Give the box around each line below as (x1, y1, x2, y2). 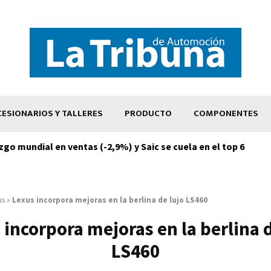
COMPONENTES (194, 105, 258, 121)
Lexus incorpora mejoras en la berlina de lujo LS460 (12, 194, 207, 205)
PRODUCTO (125, 105, 172, 121)
